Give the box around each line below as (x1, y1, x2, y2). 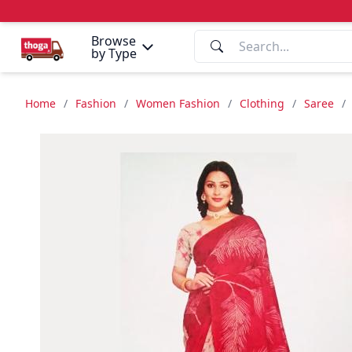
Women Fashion (136, 96, 220, 111)
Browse (91, 32, 136, 49)
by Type (91, 45, 137, 62)
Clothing (240, 96, 284, 111)
